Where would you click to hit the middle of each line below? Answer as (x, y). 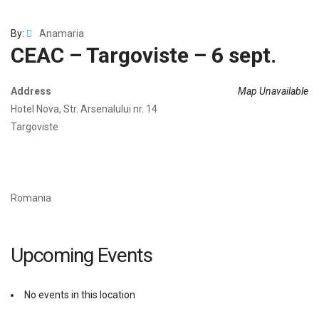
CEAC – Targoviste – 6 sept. (143, 56)
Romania (31, 198)
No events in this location (80, 295)
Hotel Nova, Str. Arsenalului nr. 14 (84, 109)
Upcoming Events (82, 256)
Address (31, 91)
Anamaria (62, 34)
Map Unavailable (273, 91)
